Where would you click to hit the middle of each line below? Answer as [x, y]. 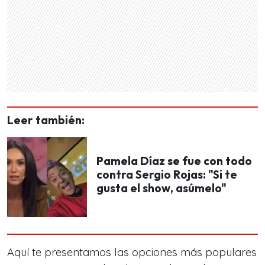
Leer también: [46, 120]
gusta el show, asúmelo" [161, 188]
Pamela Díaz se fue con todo [174, 161]
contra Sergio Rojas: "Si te [167, 174]
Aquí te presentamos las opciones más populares [132, 252]
